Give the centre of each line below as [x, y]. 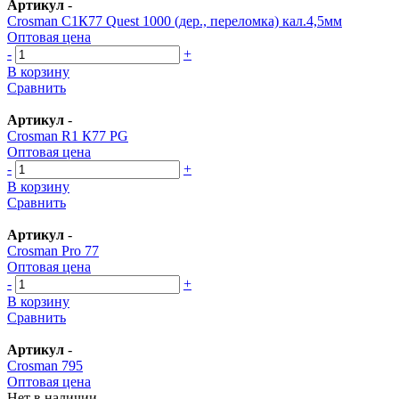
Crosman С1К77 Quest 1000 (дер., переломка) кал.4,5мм [175, 20]
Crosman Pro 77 [53, 250]
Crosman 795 [45, 365]
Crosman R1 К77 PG [68, 135]
